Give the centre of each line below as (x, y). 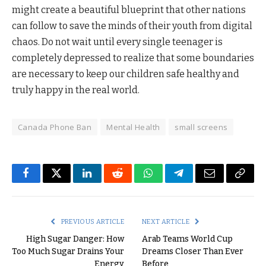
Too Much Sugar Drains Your (68, 251)
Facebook (46, 182)
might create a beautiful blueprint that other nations (129, 9)
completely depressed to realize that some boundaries (133, 58)
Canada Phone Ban (55, 127)
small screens (201, 127)
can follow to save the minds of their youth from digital (132, 26)
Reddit (131, 182)
